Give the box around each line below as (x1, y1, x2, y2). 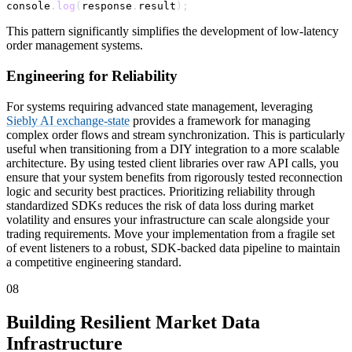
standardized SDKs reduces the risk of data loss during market (6, 198, 313, 212)
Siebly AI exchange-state (6, 113, 130, 127)
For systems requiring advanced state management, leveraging (6, 99, 313, 113)
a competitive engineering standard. (6, 255, 181, 269)
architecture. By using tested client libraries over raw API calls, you (6, 156, 339, 170)
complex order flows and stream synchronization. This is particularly (6, 127, 345, 141)
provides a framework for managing (130, 113, 310, 127)
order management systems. (6, 38, 143, 53)
